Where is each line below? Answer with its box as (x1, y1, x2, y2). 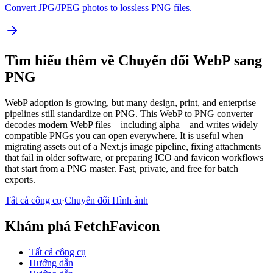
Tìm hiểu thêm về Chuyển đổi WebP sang (5, 52, 262, 68)
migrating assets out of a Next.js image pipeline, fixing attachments (5, 141, 261, 152)
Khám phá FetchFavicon (5, 218, 160, 234)
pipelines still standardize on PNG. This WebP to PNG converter (5, 108, 253, 119)
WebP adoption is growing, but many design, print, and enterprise (5, 97, 256, 108)
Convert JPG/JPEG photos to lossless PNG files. (5, 2, 192, 13)
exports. (5, 174, 35, 185)
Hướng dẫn (29, 257, 73, 268)
